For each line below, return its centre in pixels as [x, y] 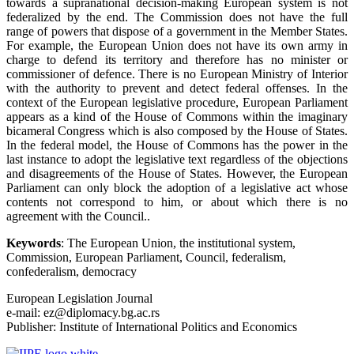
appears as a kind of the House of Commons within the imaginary [177, 117]
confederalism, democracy [72, 272]
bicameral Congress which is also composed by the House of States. [177, 131]
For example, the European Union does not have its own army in [177, 46]
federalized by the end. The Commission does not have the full [177, 17]
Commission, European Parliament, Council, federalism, [146, 258]
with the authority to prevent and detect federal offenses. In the [177, 88]
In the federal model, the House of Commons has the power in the [177, 145]
